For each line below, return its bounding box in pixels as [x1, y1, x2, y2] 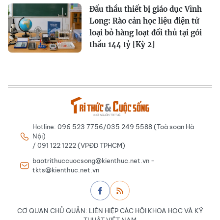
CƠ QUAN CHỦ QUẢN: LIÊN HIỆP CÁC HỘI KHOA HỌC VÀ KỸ [17, 207, 203, 215]
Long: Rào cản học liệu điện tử [89, 16, 199, 26]
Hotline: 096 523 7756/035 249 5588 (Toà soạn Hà [32, 123, 194, 131]
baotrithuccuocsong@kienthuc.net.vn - [32, 157, 155, 165]
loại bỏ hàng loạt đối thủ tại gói [89, 28, 202, 37]
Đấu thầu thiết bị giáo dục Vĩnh [89, 4, 202, 14]
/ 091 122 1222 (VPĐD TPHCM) [32, 141, 125, 149]
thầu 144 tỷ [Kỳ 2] [89, 40, 155, 49]
